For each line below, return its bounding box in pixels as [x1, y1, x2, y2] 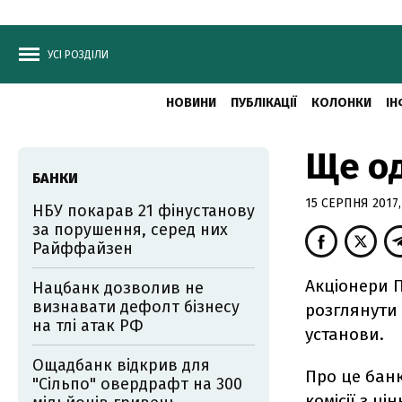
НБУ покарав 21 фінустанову [32, 201, 255, 221]
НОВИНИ [165, 95, 216, 110]
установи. [305, 324, 384, 345]
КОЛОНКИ [310, 95, 371, 110]
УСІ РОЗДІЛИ [48, 48, 109, 61]
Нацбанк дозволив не [32, 278, 204, 298]
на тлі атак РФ [32, 316, 144, 336]
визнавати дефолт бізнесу [32, 297, 240, 317]
